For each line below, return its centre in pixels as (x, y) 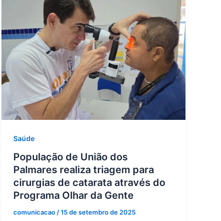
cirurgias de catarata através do (89, 183)
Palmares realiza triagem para (83, 170)
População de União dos (70, 157)
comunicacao (35, 212)
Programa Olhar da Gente (73, 196)
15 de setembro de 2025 (98, 212)
